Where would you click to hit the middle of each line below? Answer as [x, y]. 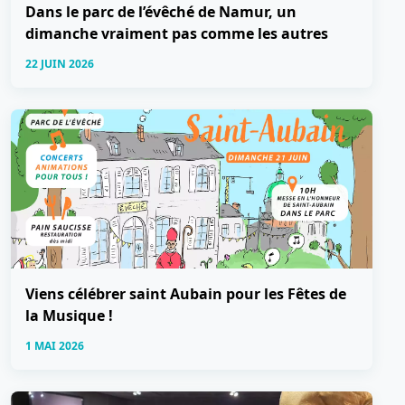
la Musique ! [69, 315]
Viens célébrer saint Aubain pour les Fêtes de [186, 293]
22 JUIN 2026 [60, 63]
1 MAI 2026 [55, 345]
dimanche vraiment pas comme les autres [177, 33]
